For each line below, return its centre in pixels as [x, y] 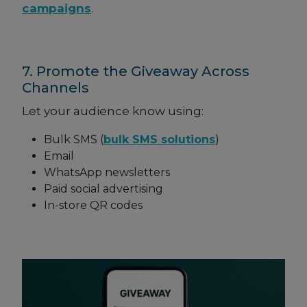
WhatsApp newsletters [107, 173]
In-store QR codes [93, 206]
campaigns [57, 9]
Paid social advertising [103, 189]
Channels [56, 88]
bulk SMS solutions [159, 140]
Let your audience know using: [113, 111]
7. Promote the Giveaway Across [136, 72]
